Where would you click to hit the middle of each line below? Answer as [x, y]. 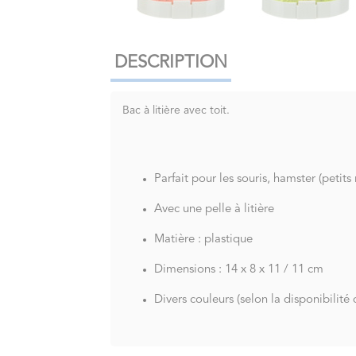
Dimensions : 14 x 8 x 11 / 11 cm [239, 269]
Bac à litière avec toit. [176, 110]
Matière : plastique [204, 239]
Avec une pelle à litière [215, 209]
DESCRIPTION [171, 62]
